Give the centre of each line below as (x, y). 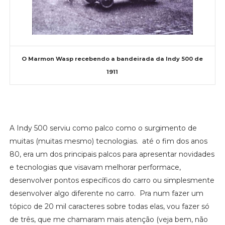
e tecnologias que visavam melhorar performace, (95, 167)
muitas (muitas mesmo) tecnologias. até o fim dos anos (108, 141)
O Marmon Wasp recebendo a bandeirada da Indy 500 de (113, 59)
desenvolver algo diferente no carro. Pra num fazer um (106, 193)
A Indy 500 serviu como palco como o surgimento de (103, 128)
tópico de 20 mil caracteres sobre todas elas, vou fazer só (109, 206)
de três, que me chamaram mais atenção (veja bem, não (108, 219)
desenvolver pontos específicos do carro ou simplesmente (112, 180)
